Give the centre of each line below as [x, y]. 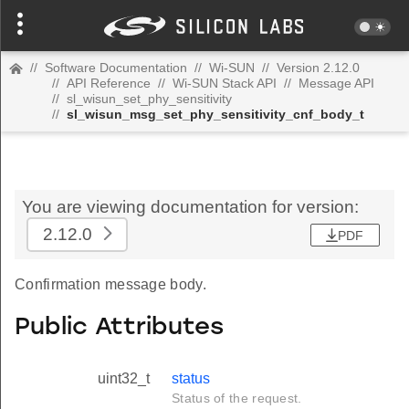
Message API [336, 83]
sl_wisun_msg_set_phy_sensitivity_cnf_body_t [215, 114]
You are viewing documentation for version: [190, 207]
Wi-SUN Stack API [225, 83]
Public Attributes [119, 328]
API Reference [109, 83]
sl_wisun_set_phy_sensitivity [149, 99]
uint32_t [124, 379]
